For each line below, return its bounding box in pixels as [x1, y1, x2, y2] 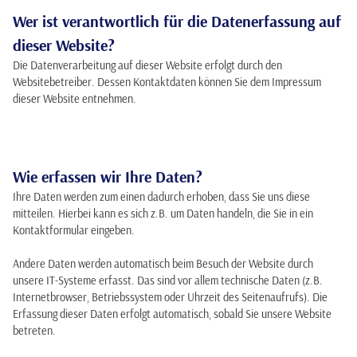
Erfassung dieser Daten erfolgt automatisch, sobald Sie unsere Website [13, 307, 331, 321]
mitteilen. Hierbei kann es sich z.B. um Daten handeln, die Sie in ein [13, 206, 313, 221]
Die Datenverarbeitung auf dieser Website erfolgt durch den [13, 58, 282, 73]
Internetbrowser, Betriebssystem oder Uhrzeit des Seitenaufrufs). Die [13, 290, 328, 304]
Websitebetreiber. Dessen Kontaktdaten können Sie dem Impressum [13, 75, 321, 89]
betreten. [13, 324, 56, 338]
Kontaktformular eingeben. [13, 223, 135, 237]
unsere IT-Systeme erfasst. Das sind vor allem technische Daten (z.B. [13, 273, 323, 288]
